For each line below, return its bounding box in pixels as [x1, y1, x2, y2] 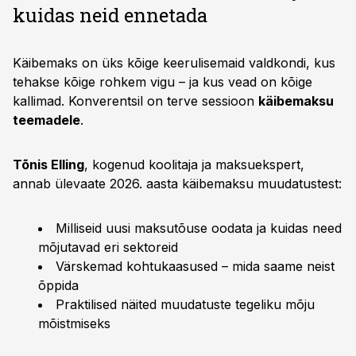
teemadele [13, 112, 80, 128]
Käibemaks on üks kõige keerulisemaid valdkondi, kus [13, 55, 335, 71]
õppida [38, 277, 79, 293]
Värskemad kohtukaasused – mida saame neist [56, 258, 335, 274]
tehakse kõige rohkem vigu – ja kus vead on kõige [13, 74, 312, 90]
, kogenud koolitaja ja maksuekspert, [84, 157, 304, 172]
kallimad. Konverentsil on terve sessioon [13, 93, 258, 109]
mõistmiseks [38, 315, 110, 331]
